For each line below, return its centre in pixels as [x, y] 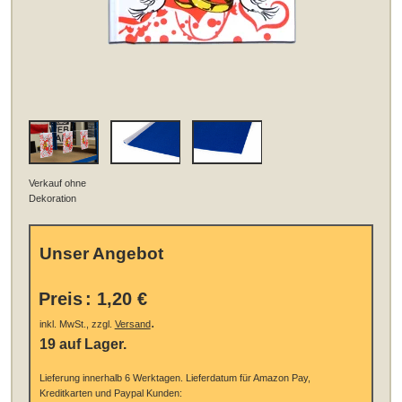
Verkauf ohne [58, 183]
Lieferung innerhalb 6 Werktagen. [111, 378]
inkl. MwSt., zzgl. [77, 324]
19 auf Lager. [83, 345]
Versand [132, 324]
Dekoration [53, 198]
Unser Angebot [101, 254]
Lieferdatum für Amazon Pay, [246, 378]
